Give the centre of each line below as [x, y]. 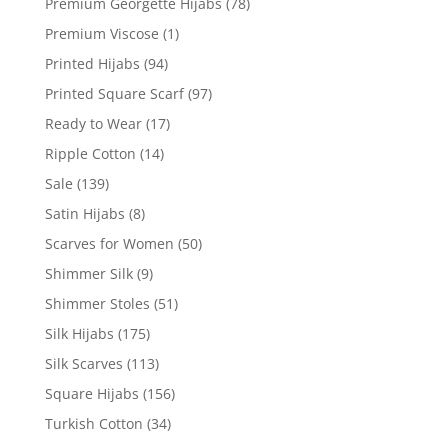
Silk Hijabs [79, 333]
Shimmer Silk [88, 273]
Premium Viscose [101, 33]
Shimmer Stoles [97, 303]
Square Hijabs [91, 393]
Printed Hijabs [92, 63]
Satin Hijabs [84, 213]
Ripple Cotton [90, 153]
